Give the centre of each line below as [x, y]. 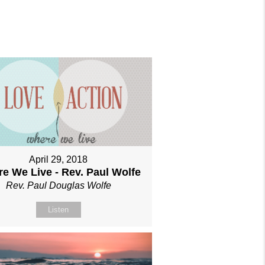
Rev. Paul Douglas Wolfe [58, 185]
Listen [59, 209]
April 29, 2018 [59, 159]
